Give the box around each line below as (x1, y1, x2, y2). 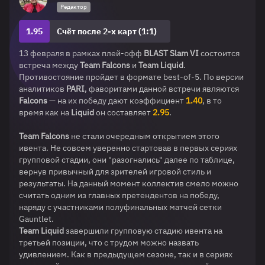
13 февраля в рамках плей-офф (19, 48, 144, 59)
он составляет (96, 107, 153, 118)
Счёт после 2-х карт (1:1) (57, 26, 157, 37)
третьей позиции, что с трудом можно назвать (19, 237, 199, 248)
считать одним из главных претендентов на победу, (19, 190, 219, 201)
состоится (199, 48, 240, 59)
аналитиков (19, 83, 66, 94)
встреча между (19, 60, 80, 70)
